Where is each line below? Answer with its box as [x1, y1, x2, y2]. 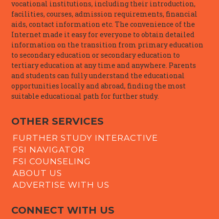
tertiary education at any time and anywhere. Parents [11, 61, 196, 70]
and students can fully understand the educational [11, 71, 185, 81]
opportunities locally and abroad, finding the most [11, 81, 186, 91]
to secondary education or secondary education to [11, 50, 180, 60]
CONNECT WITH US [11, 204, 114, 217]
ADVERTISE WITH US [13, 179, 110, 190]
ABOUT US [13, 168, 63, 178]
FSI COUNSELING [13, 156, 91, 166]
